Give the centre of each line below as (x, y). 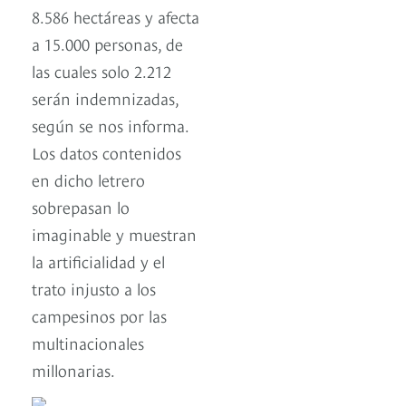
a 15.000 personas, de (107, 43)
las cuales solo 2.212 (101, 71)
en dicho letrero (88, 179)
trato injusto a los (94, 288)
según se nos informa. (110, 125)
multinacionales (88, 343)
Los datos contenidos (106, 152)
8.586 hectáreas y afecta (116, 16)
